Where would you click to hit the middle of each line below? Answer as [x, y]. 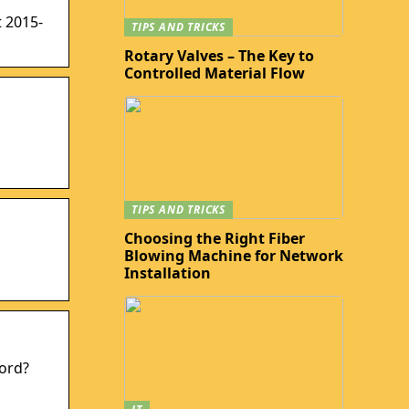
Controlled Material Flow [215, 73]
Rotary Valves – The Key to [219, 56]
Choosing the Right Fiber [215, 238]
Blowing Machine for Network [234, 256]
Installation [168, 273]
